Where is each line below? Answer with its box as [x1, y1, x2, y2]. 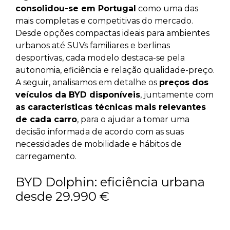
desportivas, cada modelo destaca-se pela [15, 53, 185, 63]
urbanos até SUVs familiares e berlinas [15, 41, 170, 51]
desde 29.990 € [15, 189, 109, 204]
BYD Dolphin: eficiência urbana [15, 175, 205, 190]
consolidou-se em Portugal [15, 4, 136, 14]
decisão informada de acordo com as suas [15, 127, 184, 137]
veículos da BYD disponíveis [15, 90, 140, 100]
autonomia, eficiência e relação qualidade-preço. [15, 65, 215, 75]
